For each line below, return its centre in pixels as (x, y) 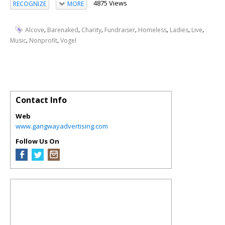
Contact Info (41, 100)
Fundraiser (120, 30)
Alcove (35, 30)
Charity (91, 30)
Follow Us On (37, 141)
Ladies (179, 30)
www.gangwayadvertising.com (62, 126)
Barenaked (63, 30)
